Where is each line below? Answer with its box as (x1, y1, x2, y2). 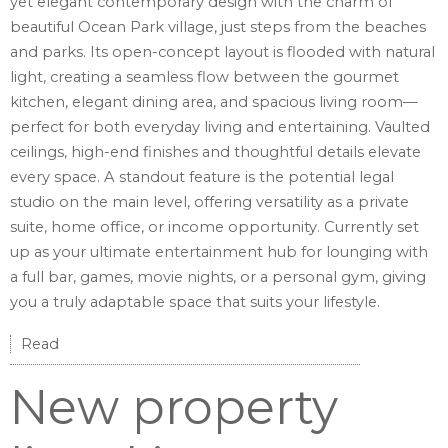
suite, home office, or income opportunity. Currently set (10, 218, 419, 237)
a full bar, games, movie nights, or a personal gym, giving (10, 268, 426, 287)
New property (10, 378, 338, 437)
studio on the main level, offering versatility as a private (10, 193, 409, 212)
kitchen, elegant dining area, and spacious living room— (10, 93, 418, 112)
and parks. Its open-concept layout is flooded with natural (10, 43, 435, 62)
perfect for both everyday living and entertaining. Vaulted (10, 118, 430, 137)
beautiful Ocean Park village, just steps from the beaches (10, 18, 426, 37)
